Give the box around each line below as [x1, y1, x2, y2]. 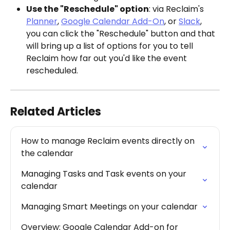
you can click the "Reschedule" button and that [26, 27, 217, 40]
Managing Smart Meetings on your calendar [21, 200, 198, 213]
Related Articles [10, 103, 101, 120]
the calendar [21, 147, 73, 159]
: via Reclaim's [149, 3, 206, 15]
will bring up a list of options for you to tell [26, 40, 195, 52]
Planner [26, 15, 57, 27]
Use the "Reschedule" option [26, 3, 149, 15]
